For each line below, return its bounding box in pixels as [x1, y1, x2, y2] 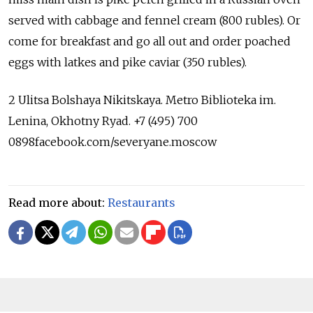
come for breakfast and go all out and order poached [8, 34, 291, 48]
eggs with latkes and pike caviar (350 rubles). [8, 54, 247, 69]
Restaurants [108, 195, 175, 210]
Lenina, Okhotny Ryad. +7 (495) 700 [8, 113, 198, 128]
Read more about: [8, 195, 108, 210]
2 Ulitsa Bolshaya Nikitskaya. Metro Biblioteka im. [8, 92, 276, 107]
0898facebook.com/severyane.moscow [8, 134, 217, 149]
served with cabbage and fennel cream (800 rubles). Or [8, 13, 300, 27]
